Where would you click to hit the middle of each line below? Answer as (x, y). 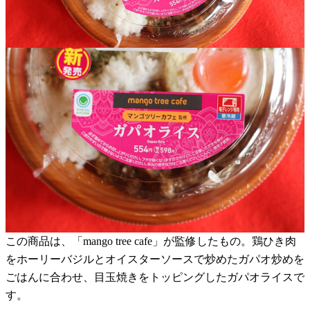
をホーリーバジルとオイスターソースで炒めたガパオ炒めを (155, 259)
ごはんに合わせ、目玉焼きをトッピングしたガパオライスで (155, 277)
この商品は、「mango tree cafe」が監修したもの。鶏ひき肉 (151, 241)
